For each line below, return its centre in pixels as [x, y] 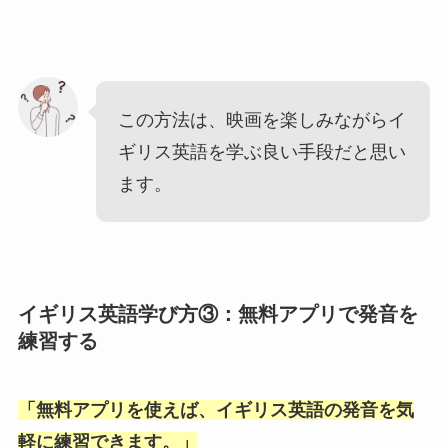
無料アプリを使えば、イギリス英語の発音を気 [224, 410]
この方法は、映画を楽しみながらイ [262, 119]
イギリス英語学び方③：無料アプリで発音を [217, 313]
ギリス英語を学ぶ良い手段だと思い [262, 151]
